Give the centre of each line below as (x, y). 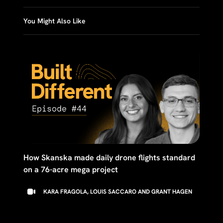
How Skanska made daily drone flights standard (109, 158)
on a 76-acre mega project (70, 170)
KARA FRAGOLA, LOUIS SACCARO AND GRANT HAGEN (117, 192)
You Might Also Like (54, 21)
